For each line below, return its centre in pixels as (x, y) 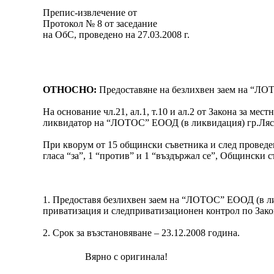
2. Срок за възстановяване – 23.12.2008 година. (142, 233)
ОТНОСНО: (71, 90)
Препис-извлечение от (90, 13)
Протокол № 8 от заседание (100, 24)
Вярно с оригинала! (127, 257)
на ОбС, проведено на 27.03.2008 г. (117, 35)
